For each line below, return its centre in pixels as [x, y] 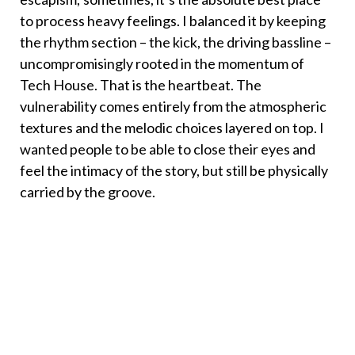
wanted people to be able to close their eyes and [168, 149]
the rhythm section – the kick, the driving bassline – [176, 42]
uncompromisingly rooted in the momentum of [162, 64]
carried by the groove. [88, 192]
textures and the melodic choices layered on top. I [172, 128]
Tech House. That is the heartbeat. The [141, 85]
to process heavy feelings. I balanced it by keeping [173, 21]
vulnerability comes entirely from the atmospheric [173, 107]
